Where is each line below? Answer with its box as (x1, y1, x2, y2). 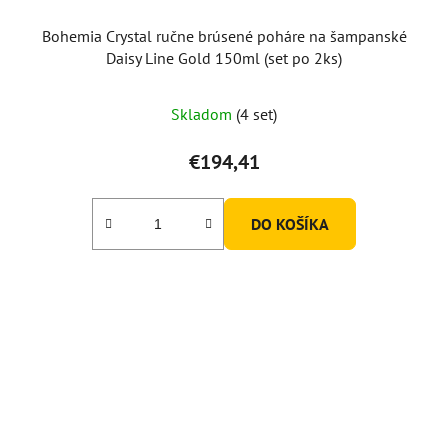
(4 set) (236, 103, 277, 124)
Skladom (171, 103, 236, 124)
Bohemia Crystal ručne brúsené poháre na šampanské (41, 25, 407, 46)
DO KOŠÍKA (251, 213, 329, 234)
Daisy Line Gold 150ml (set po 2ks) (106, 47, 342, 68)
